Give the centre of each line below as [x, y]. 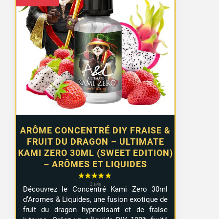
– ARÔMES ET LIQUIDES [96, 164]
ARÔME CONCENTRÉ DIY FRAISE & [96, 131]
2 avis [156, 92]
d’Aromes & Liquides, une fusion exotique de [96, 199]
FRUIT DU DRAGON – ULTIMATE [95, 142]
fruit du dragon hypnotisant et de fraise [96, 209]
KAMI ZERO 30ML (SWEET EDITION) [95, 153]
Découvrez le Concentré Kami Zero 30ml [96, 189]
